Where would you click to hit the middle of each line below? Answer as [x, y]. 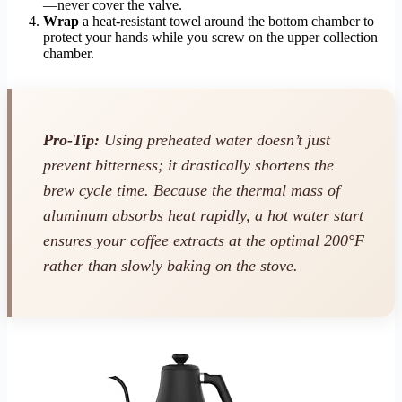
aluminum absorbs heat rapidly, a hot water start [203, 216]
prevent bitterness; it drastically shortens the [188, 166]
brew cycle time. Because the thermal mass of [192, 191]
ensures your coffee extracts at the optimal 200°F [204, 241]
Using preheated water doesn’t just [215, 140]
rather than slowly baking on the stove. [170, 266]
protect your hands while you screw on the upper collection [210, 38]
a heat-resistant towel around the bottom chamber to [227, 22]
